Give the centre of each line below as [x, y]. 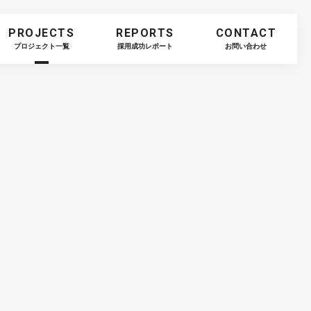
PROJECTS [41, 33]
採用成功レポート [145, 46]
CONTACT [246, 33]
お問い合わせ [246, 46]
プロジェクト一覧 [41, 46]
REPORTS [145, 33]
